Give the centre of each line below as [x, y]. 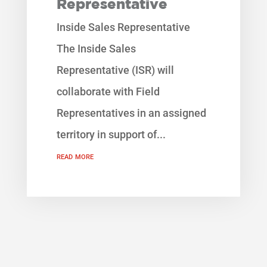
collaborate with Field [108, 92]
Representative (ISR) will [115, 71]
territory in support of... [111, 135]
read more [75, 156]
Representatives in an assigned [131, 114]
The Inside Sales [96, 49]
